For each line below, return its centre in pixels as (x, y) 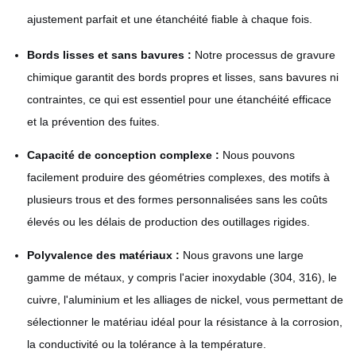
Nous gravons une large (242, 255)
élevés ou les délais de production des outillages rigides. (168, 222)
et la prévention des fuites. (93, 122)
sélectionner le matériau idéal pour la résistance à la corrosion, (185, 322)
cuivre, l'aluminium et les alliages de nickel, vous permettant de (185, 300)
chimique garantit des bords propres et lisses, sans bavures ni (183, 77)
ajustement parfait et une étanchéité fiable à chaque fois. (170, 19)
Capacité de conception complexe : (123, 155)
